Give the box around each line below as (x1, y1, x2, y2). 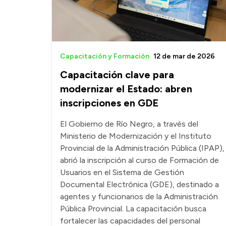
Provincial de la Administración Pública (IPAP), (60, 143, 224, 153)
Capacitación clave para (60, 69, 174, 81)
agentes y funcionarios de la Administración (60, 192, 218, 202)
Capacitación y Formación (60, 52, 149, 61)
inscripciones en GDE (60, 97, 158, 109)
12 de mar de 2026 (153, 52, 215, 61)
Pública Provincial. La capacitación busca (60, 204, 206, 214)
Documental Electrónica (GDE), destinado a (60, 180, 219, 190)
